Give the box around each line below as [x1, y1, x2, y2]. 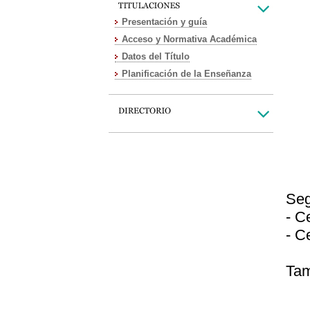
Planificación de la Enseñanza [122, 69, 251, 79]
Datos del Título [122, 51, 190, 62]
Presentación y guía [122, 17, 207, 27]
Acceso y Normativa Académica [122, 34, 257, 44]
